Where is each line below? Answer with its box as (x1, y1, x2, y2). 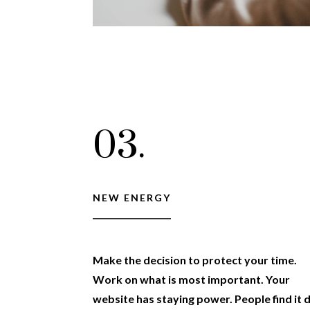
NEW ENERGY (93, 192, 172, 204)
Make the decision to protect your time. (93, 253, 298, 266)
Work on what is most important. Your (93, 272, 291, 286)
